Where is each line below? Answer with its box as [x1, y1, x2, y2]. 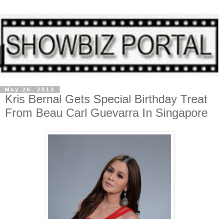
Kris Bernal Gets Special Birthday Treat [5, 92, 207, 106]
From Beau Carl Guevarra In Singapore [5, 106, 208, 119]
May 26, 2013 [5, 86, 55, 92]
